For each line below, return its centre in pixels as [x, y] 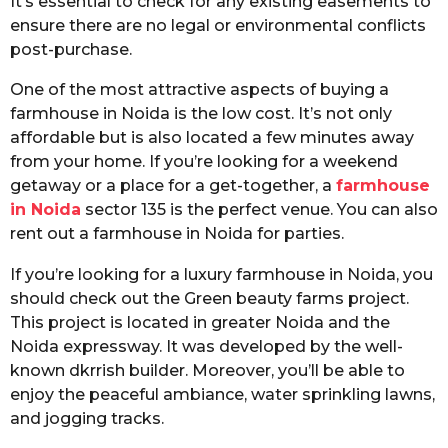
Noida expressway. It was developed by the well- [206, 346]
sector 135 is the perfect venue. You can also [259, 210]
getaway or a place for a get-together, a [173, 186]
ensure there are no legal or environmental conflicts [218, 26]
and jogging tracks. [87, 418]
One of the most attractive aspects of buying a [199, 90]
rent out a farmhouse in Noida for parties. [177, 234]
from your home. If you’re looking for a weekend [204, 162]
